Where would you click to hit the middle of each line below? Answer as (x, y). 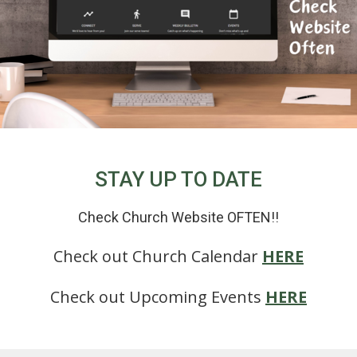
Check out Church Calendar (158, 256)
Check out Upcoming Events (158, 297)
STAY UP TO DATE (178, 179)
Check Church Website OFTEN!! (178, 217)
